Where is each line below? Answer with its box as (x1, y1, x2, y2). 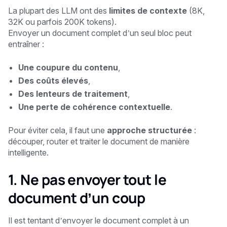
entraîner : (8, 39, 44, 49)
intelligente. (8, 147, 49, 158)
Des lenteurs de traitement (18, 88, 128, 99)
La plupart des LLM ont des (8, 5, 109, 16)
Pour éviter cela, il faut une (8, 125, 107, 135)
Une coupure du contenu (18, 62, 118, 72)
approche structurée (107, 125, 192, 135)
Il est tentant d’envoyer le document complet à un (8, 215, 189, 225)
